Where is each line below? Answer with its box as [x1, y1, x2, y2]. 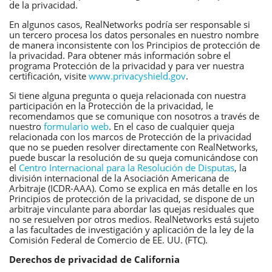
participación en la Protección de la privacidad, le [9, 99, 213, 112]
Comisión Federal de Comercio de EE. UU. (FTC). [9, 233, 208, 246]
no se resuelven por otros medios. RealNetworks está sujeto [9, 212, 259, 225]
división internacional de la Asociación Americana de [9, 171, 229, 184]
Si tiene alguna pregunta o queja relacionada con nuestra [9, 89, 246, 101]
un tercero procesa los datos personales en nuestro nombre [9, 28, 259, 41]
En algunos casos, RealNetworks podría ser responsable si [9, 18, 250, 30]
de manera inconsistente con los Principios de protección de [9, 38, 260, 51]
